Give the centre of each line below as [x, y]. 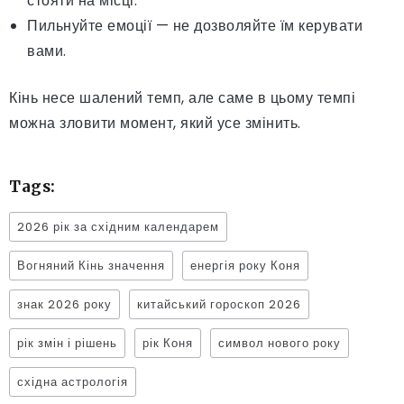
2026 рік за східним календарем [118, 226]
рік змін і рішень [67, 343]
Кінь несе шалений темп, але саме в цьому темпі [182, 97]
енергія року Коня [245, 265]
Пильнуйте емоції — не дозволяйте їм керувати [195, 25]
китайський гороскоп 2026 [219, 304]
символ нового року [280, 343]
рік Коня [168, 343]
